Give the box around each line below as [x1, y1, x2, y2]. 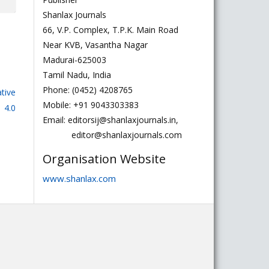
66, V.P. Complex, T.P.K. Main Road [43, 24, 178, 35]
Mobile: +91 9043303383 [43, 99, 139, 110]
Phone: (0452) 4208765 [43, 84, 133, 95]
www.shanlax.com [43, 172, 116, 184]
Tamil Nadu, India [43, 69, 111, 80]
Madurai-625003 [43, 54, 106, 65]
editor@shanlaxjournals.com [43, 129, 182, 141]
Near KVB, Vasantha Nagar [43, 39, 148, 50]
